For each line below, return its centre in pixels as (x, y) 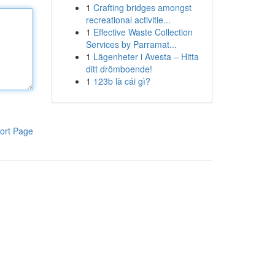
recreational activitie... (128, 20)
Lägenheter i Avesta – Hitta (146, 56)
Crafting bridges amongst (142, 7)
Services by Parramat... (131, 44)
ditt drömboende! (119, 69)
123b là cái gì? (122, 81)
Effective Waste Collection (143, 32)
